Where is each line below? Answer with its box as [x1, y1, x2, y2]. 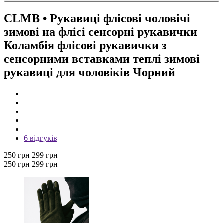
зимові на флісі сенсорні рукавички [4, 25, 197, 38]
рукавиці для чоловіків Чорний [4, 65, 175, 79]
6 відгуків [24, 133, 57, 142]
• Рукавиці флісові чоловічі [40, 11, 190, 25]
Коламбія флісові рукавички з [4, 38, 167, 52]
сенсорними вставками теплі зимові [4, 52, 200, 65]
